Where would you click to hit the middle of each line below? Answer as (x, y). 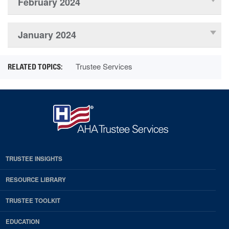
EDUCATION (22, 222)
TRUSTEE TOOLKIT (33, 201)
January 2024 (47, 35)
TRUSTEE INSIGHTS (34, 159)
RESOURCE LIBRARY (36, 180)
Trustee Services (104, 66)
